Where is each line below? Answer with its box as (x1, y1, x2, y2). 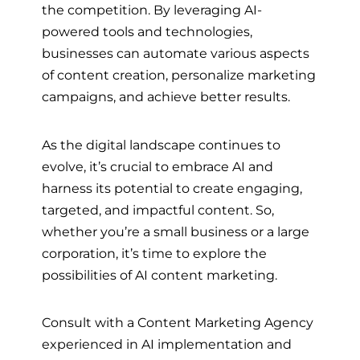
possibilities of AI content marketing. (42, 266, 280, 283)
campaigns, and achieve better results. (42, 88, 293, 105)
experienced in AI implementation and (42, 336, 292, 353)
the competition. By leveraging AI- (42, 2, 262, 18)
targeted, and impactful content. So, (42, 201, 274, 218)
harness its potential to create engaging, (42, 179, 302, 196)
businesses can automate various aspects (42, 45, 309, 62)
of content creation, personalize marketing (42, 67, 316, 84)
